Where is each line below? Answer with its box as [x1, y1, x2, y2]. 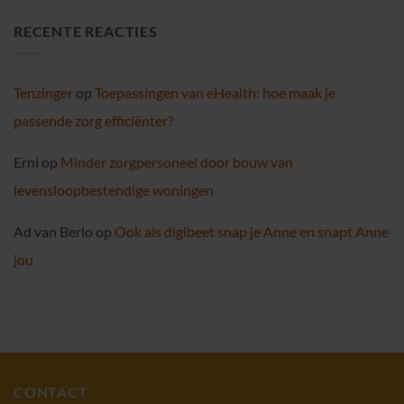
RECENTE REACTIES [14, 23, 158, 41]
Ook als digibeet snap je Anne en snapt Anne [115, 222, 389, 240]
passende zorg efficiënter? [14, 111, 173, 129]
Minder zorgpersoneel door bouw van [60, 152, 293, 170]
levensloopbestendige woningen [14, 180, 214, 198]
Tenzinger [14, 83, 73, 101]
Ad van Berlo [14, 222, 93, 240]
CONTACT [14, 382, 88, 400]
